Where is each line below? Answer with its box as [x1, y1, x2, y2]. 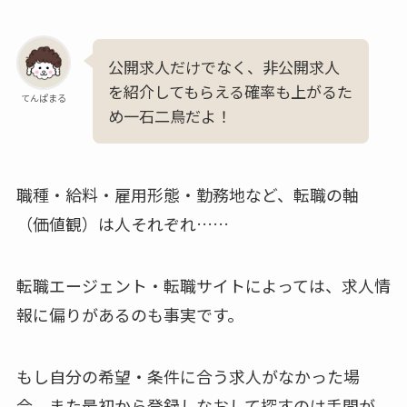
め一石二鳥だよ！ [107, 104, 232, 128]
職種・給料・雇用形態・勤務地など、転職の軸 [15, 183, 359, 207]
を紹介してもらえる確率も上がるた [107, 80, 352, 104]
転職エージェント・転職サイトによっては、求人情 [15, 273, 391, 297]
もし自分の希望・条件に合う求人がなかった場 [15, 363, 360, 388]
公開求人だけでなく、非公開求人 [107, 55, 340, 79]
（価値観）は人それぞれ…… [15, 212, 229, 236]
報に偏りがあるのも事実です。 [15, 302, 243, 326]
